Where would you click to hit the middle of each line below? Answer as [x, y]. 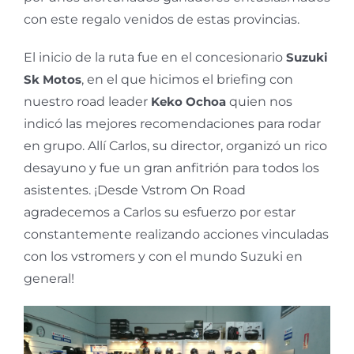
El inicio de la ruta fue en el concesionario [155, 57]
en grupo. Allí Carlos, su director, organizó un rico [175, 145]
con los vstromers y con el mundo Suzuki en [163, 256]
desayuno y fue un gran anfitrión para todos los [171, 168]
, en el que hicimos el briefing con [187, 79]
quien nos [259, 101]
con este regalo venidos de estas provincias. [162, 19]
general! [49, 278]
